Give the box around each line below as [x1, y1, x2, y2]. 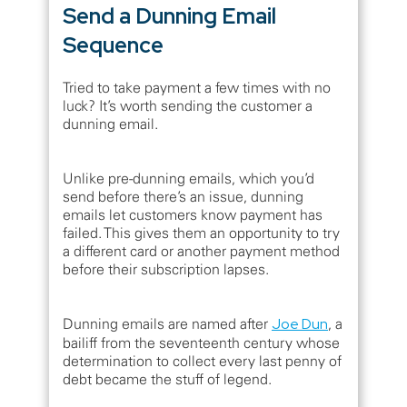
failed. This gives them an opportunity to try [63, 223, 340, 243]
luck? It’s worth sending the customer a [63, 96, 313, 115]
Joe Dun [272, 314, 328, 334]
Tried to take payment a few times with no [63, 78, 331, 97]
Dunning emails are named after [63, 314, 272, 333]
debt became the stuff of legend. [63, 370, 272, 389]
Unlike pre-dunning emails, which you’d [63, 169, 314, 188]
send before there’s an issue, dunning [63, 187, 303, 206]
